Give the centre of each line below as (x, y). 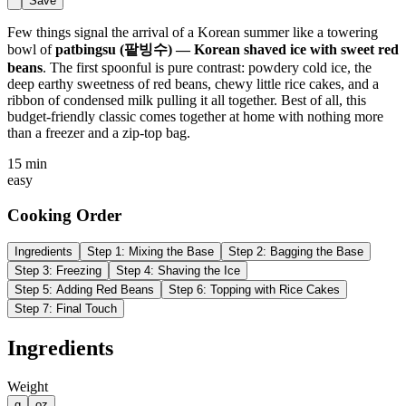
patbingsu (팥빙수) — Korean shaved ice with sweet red (227, 49)
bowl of (31, 49)
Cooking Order (64, 215)
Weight (28, 387)
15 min (27, 163)
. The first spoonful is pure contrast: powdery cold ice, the (207, 67)
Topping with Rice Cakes (275, 290)
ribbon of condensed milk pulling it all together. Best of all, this (187, 100)
